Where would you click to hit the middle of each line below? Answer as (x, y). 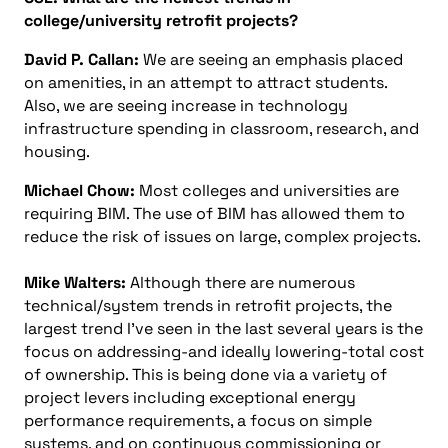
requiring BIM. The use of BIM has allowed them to (214, 213)
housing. (57, 151)
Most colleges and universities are (267, 190)
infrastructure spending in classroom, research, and (221, 128)
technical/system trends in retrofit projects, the (208, 305)
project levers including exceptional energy (190, 397)
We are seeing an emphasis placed (273, 59)
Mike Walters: (77, 282)
